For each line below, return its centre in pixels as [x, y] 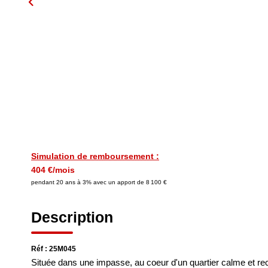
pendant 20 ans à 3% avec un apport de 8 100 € [99, 182]
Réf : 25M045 [54, 249]
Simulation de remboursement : [95, 156]
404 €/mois [53, 170]
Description [72, 217]
